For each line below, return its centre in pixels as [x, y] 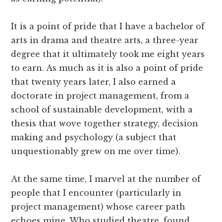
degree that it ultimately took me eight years [108, 54]
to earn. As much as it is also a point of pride [107, 68]
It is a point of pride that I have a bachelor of [108, 26]
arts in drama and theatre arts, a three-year [105, 40]
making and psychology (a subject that [94, 137]
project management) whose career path [98, 206]
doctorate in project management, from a [100, 95]
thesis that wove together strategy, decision [105, 123]
